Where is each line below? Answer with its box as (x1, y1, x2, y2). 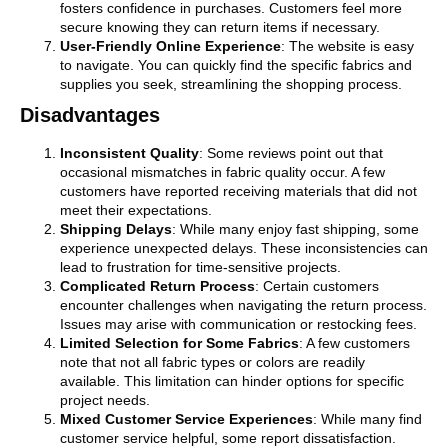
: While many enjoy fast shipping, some (172, 220, 419, 237)
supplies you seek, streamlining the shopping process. (60, 75, 402, 92)
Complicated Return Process (60, 277, 255, 294)
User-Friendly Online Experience (60, 37, 281, 54)
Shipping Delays (60, 220, 172, 237)
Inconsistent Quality (60, 144, 199, 161)
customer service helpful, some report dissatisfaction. (60, 429, 396, 446)
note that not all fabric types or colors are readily (60, 353, 365, 370)
